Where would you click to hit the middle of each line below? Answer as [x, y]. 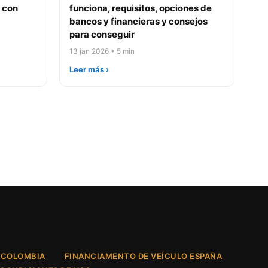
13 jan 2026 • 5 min [102, 51]
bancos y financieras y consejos [138, 21]
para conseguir [102, 34]
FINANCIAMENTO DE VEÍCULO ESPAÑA [143, 256]
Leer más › [89, 69]
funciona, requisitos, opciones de [141, 8]
